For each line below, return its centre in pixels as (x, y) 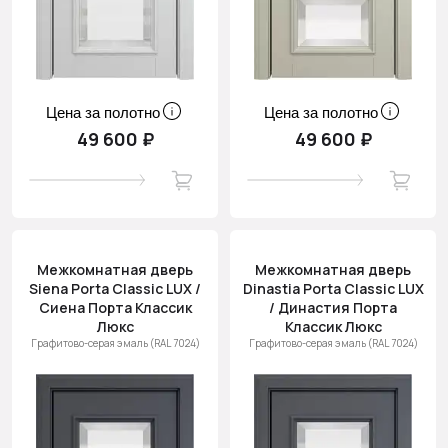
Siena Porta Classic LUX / (115, 288)
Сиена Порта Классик (115, 307)
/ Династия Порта (333, 307)
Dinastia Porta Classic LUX (333, 288)
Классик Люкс (333, 326)
